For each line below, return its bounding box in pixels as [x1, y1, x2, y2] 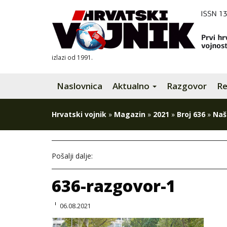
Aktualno [112, 80, 152, 92]
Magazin [114, 109, 145, 119]
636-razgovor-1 [52, 175, 176, 197]
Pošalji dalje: [52, 151, 93, 161]
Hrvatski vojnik [52, 109, 106, 119]
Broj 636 [177, 109, 205, 119]
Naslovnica [57, 80, 102, 92]
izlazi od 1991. [52, 53, 93, 61]
